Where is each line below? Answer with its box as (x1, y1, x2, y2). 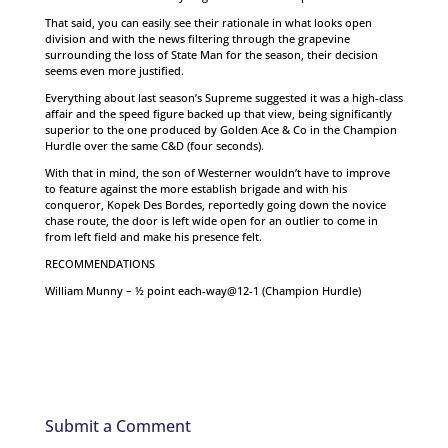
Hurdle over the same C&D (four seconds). (44, 138, 264, 153)
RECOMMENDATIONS (44, 256, 155, 271)
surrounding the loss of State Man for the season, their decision (44, 47, 378, 62)
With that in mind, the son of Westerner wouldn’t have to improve (44, 165, 390, 180)
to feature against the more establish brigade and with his (44, 181, 347, 196)
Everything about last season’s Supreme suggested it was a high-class (44, 90, 403, 105)
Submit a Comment (44, 415, 191, 437)
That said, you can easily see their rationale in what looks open (44, 15, 372, 30)
